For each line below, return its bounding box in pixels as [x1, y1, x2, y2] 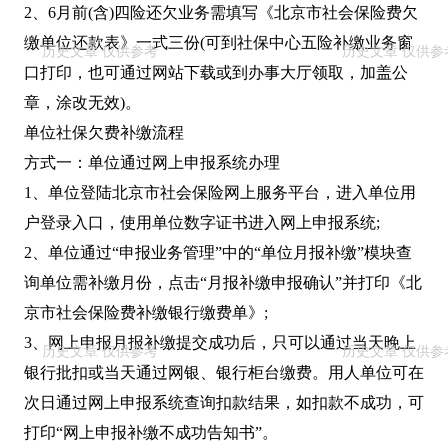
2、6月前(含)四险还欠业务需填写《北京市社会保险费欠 [24, 4, 418, 22]
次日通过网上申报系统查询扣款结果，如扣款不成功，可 [24, 394, 424, 412]
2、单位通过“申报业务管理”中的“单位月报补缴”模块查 [24, 244, 412, 262]
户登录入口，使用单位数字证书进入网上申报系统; [24, 214, 380, 232]
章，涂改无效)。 [24, 94, 141, 112]
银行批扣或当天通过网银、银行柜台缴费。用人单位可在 [24, 364, 424, 382]
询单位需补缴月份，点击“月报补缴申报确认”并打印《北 [24, 274, 422, 292]
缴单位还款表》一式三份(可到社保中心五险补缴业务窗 [24, 34, 413, 52]
